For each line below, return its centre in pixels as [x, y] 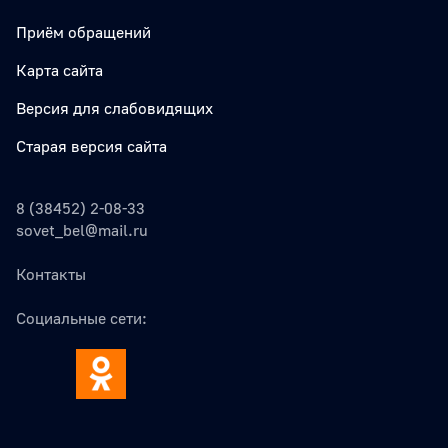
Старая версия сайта [91, 146]
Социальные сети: [81, 318]
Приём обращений [83, 32]
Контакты [51, 274]
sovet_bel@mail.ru [82, 230]
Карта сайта [59, 70]
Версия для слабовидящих [114, 108]
